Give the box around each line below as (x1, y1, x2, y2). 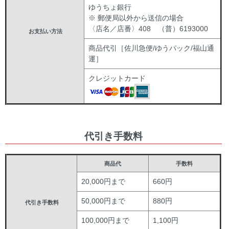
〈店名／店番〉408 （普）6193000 (88, 24, 209, 33)
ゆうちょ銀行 (88, 3, 132, 11)
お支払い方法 (28, 28, 62, 34)
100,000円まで (81, 216, 130, 224)
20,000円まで (81, 177, 126, 186)
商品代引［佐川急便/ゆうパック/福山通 (88, 43, 215, 52)
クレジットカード (88, 74, 146, 82)
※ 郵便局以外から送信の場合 (88, 13, 184, 22)
